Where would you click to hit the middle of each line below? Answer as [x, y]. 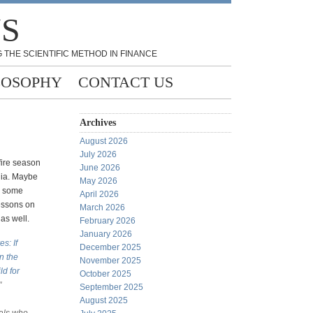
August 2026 [104, 141]
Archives [98, 123]
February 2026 [108, 221]
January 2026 [106, 234]
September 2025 [111, 287]
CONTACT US [126, 82]
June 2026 [100, 168]
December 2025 [110, 247]
